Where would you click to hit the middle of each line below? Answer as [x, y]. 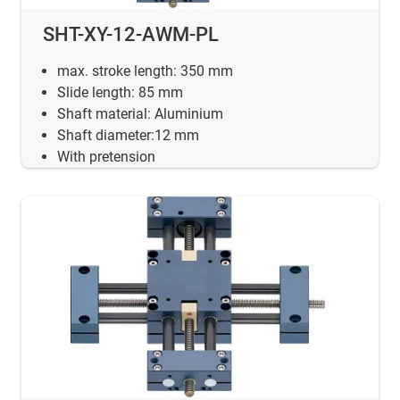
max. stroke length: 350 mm [145, 71]
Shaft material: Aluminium [140, 113]
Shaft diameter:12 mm [128, 135]
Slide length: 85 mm [120, 92]
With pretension [106, 156]
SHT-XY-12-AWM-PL [131, 34]
